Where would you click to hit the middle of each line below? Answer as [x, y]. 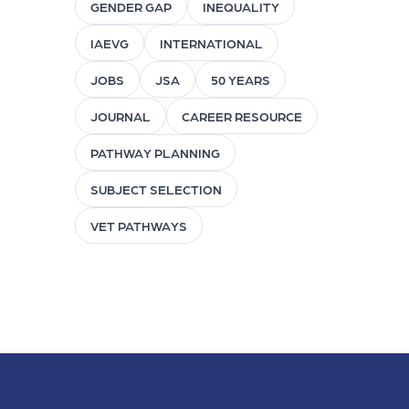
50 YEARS [240, 80]
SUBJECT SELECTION [156, 189]
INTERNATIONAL [211, 43]
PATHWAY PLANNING [155, 153]
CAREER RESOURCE [241, 116]
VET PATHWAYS [138, 226]
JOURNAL [120, 116]
